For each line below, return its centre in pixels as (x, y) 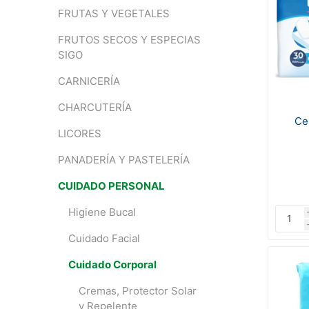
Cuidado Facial (104, 238)
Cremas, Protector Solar (137, 291)
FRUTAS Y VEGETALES (113, 13)
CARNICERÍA (89, 81)
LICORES (79, 133)
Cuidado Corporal (112, 265)
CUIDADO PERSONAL (111, 186)
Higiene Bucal (102, 212)
